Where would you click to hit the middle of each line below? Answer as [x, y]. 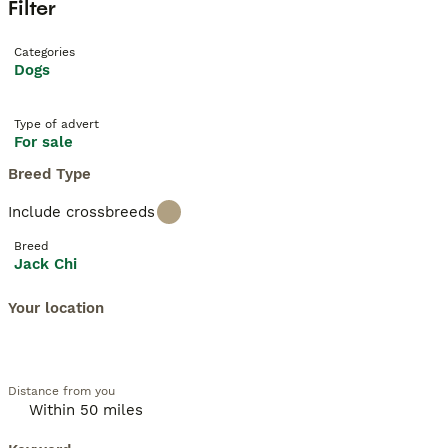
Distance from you [61, 391]
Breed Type [49, 174]
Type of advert [56, 124]
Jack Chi [45, 264]
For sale [43, 142]
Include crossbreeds [81, 212]
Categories [44, 52]
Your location [56, 308]
